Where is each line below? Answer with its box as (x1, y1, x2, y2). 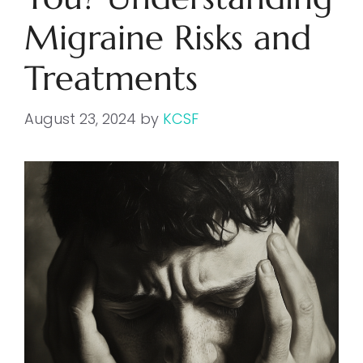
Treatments (24, 57, 198, 100)
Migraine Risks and (24, 16, 311, 59)
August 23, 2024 (24, 109, 136, 129)
